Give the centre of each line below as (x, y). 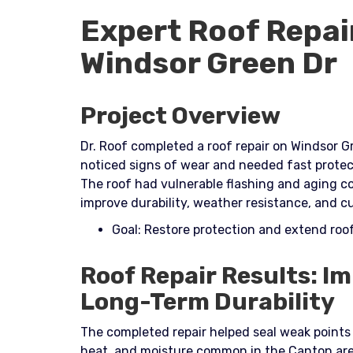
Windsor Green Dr (209, 63)
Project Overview (180, 116)
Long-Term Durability (208, 302)
